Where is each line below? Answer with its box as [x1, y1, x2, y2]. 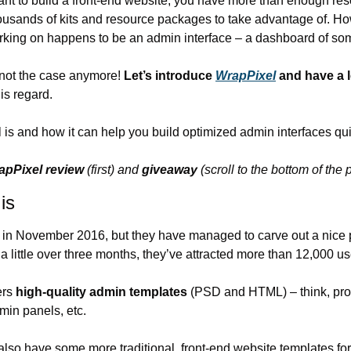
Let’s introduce [124, 68, 215, 82]
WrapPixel [215, 68, 276, 82]
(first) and [84, 162, 142, 176]
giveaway [142, 162, 197, 176]
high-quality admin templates [16, 284, 187, 299]
